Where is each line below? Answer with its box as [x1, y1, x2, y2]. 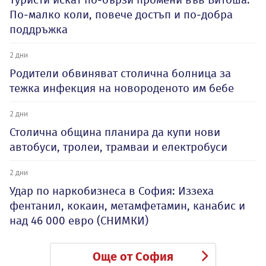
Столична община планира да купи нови [9, 125, 220, 140]
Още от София [93, 249, 173, 264]
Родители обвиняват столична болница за [9, 66, 231, 81]
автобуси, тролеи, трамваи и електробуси [9, 140, 227, 154]
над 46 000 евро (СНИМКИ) [9, 214, 148, 228]
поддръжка [9, 23, 68, 37]
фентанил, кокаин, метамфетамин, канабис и [9, 199, 245, 213]
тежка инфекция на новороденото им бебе [9, 81, 234, 96]
